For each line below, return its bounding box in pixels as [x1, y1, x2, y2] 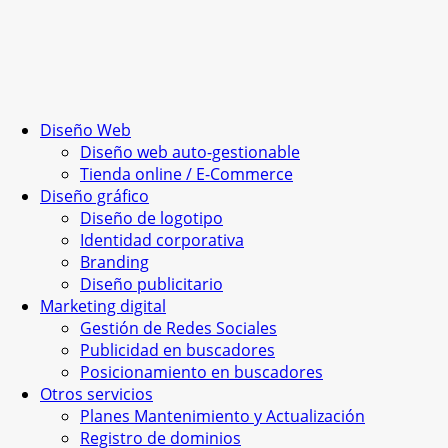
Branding [80, 251, 149, 273]
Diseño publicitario [80, 273, 223, 295]
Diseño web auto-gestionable [80, 141, 300, 163]
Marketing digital [40, 295, 166, 317]
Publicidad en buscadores [80, 339, 275, 361]
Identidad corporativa [80, 229, 244, 251]
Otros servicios [40, 383, 153, 405]
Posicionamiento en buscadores [80, 361, 323, 383]
